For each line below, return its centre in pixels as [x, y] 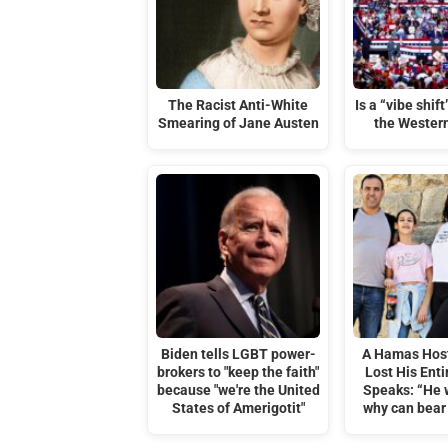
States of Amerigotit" [238, 408]
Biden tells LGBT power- [238, 354]
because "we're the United [238, 390]
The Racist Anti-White [238, 106]
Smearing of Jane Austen [238, 124]
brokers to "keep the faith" [238, 372]
